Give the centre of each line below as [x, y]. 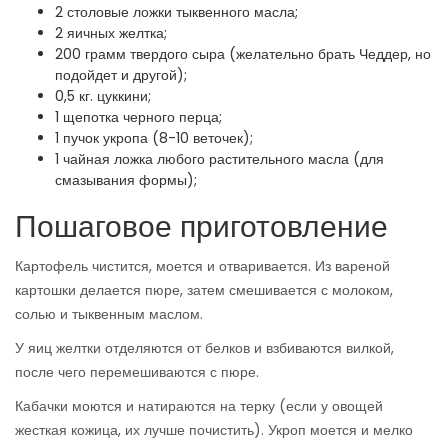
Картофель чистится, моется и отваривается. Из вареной [202, 266]
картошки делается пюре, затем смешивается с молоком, [204, 290]
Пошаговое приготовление [201, 227]
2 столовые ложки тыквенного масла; [176, 12]
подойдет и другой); [121, 75]
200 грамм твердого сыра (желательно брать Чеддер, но [243, 54]
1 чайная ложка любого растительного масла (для [219, 159]
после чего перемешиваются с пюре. [137, 372]
